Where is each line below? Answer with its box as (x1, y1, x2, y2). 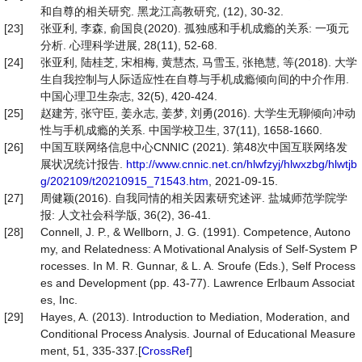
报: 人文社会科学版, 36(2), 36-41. (40, 208, 211, 221)
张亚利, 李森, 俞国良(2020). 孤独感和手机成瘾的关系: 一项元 (40, 22, 349, 35)
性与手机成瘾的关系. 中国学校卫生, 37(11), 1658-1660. (40, 124, 322, 137)
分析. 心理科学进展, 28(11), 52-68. (40, 39, 217, 52)
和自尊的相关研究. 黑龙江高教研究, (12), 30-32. (40, 5, 284, 18)
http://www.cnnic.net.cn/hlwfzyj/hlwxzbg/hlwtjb (126, 158, 357, 170)
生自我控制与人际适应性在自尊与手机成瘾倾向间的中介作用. (40, 73, 349, 86)
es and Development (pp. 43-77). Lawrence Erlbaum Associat (40, 276, 355, 289)
